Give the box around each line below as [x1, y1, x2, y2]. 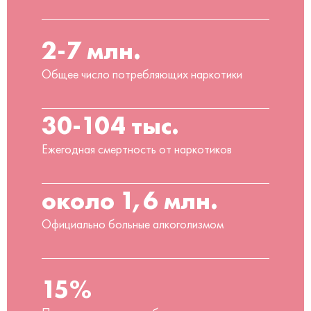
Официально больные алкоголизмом [42, 216, 224, 232]
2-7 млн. [42, 34, 141, 65]
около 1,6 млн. [42, 184, 218, 215]
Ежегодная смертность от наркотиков [42, 141, 232, 157]
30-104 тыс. [42, 109, 179, 140]
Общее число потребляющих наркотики [42, 66, 242, 82]
